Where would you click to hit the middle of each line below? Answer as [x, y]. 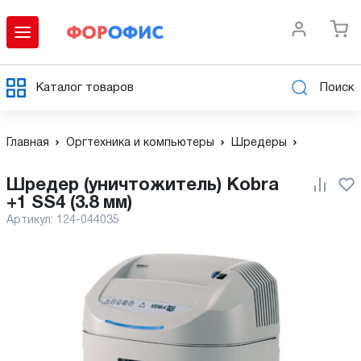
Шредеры [259, 143]
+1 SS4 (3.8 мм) [69, 203]
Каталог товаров [85, 87]
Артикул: [31, 220]
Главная [28, 143]
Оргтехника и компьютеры [140, 143]
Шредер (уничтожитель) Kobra [16, 185]
